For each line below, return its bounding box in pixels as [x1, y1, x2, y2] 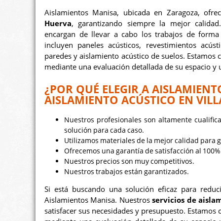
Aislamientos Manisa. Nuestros [44, 195, 152, 205]
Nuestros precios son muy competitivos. [64, 156, 194, 166]
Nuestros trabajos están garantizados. [64, 167, 189, 177]
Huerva [44, 19, 72, 28]
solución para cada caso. [64, 125, 144, 135]
